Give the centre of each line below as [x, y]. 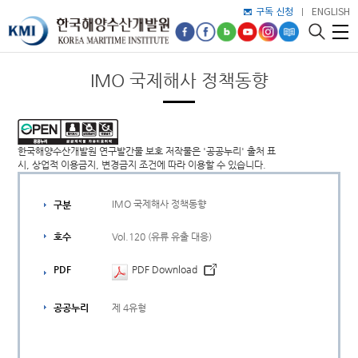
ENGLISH [331, 12]
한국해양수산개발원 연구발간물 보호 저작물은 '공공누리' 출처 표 [147, 151]
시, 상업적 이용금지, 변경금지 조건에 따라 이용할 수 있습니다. [142, 165]
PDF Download [165, 269]
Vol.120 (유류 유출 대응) [161, 236]
